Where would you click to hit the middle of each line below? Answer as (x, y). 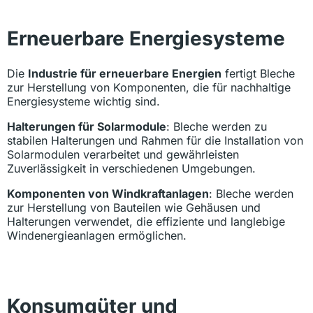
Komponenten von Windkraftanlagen (108, 194)
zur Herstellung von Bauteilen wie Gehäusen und (134, 208)
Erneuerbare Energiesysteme (146, 39)
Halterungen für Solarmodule (87, 127)
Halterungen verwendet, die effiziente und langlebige (146, 222)
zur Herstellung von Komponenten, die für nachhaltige (149, 88)
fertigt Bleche (258, 74)
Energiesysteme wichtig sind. (83, 102)
